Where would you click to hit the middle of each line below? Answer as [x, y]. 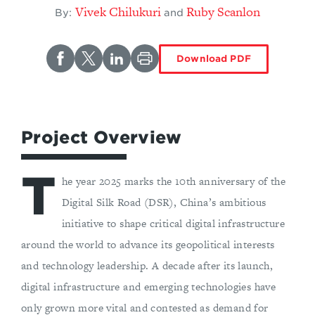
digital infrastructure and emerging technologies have [149, 287]
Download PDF [214, 59]
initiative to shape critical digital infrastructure [173, 224]
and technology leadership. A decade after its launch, [147, 266]
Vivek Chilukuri [118, 11]
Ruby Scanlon [223, 11]
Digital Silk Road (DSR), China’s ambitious [164, 202]
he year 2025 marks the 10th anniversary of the [173, 181]
